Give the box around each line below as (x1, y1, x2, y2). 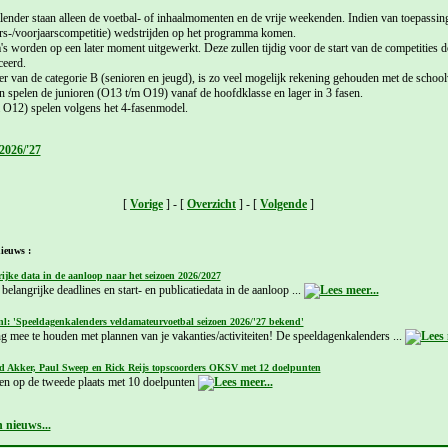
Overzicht (187, 196, 236, 211)
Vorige (130, 196, 163, 211)
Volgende (260, 196, 307, 211)
